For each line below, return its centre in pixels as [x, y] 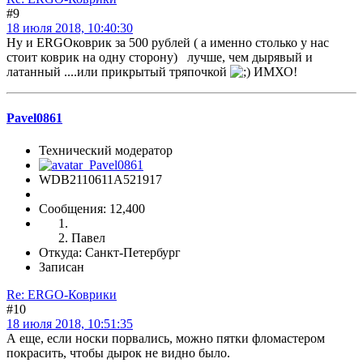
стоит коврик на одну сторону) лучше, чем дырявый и [160, 58]
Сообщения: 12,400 [92, 208]
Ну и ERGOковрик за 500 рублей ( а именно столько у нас [168, 43]
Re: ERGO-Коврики [62, 294]
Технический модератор [106, 150]
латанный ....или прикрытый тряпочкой [118, 72]
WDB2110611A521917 [100, 179]
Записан [62, 267]
